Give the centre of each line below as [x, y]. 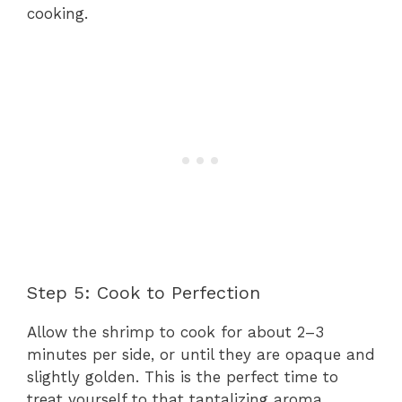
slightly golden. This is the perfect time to [183, 376]
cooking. [57, 14]
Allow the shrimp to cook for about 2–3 [175, 332]
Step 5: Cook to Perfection [144, 292]
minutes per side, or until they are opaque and [201, 354]
